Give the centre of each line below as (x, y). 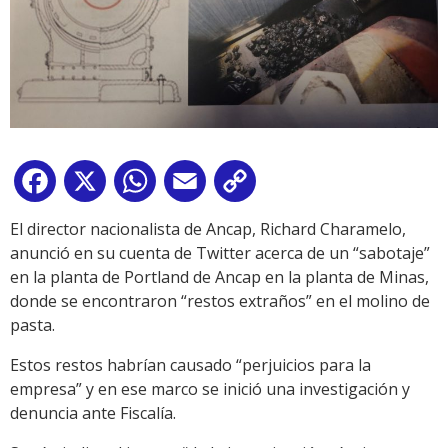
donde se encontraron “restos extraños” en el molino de (220, 300)
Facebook (96, 184)
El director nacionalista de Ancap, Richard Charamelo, (208, 228)
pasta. (32, 324)
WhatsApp (199, 184)
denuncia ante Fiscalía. (93, 412)
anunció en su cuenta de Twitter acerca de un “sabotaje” (220, 252)
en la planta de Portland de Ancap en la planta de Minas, (219, 276)
